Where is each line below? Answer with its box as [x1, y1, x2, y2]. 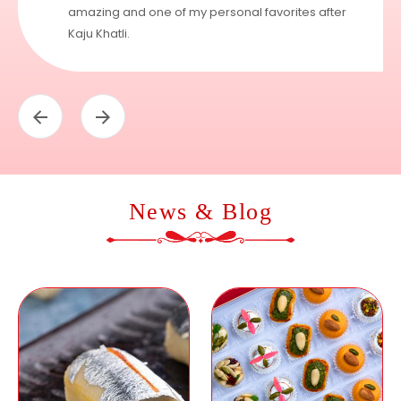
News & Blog [128, 199, 273, 226]
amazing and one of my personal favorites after [68, 4, 346, 21]
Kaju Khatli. [68, 25, 130, 43]
